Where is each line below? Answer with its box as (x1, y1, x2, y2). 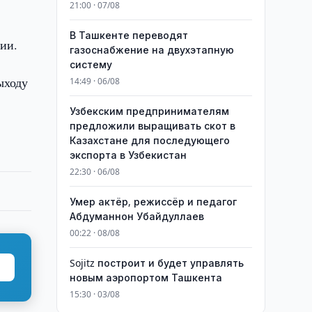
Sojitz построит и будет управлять (69, 256, 244, 270)
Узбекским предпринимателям (69, 104, 229, 118)
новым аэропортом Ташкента (69, 271, 222, 284)
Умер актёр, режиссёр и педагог (69, 195, 237, 208)
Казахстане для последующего (69, 134, 230, 147)
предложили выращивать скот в (69, 119, 235, 132)
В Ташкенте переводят (69, 29, 188, 42)
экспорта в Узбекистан (69, 148, 187, 162)
